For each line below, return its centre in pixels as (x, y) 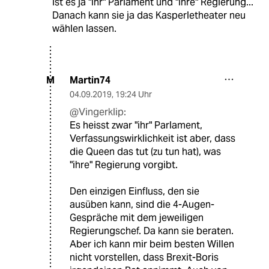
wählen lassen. (84, 28)
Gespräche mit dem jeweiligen (137, 217)
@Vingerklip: (98, 112)
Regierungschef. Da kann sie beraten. (152, 231)
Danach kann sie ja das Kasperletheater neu (149, 15)
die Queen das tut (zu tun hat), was (145, 151)
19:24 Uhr (134, 94)
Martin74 (90, 80)
